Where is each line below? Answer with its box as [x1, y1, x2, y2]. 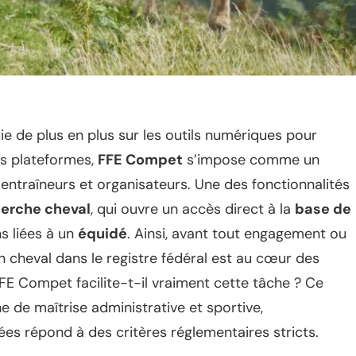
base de [295, 199, 351, 219]
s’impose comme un [183, 149, 319, 169]
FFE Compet [98, 149, 183, 169]
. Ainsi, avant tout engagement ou [127, 223, 346, 243]
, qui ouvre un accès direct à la [91, 199, 295, 219]
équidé [78, 223, 127, 243]
